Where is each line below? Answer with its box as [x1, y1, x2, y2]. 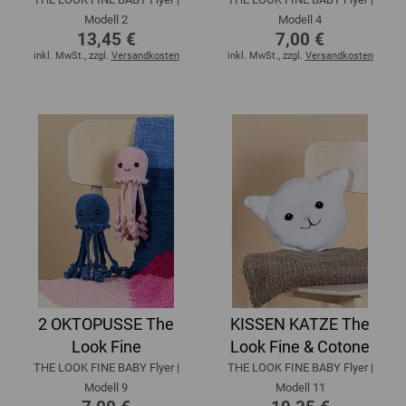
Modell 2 [84, 12, 128, 26]
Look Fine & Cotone [230, 336, 370, 356]
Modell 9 [84, 380, 128, 394]
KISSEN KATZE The [230, 314, 370, 333]
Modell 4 [278, 12, 322, 26]
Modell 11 [275, 380, 325, 394]
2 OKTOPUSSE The [38, 314, 174, 333]
